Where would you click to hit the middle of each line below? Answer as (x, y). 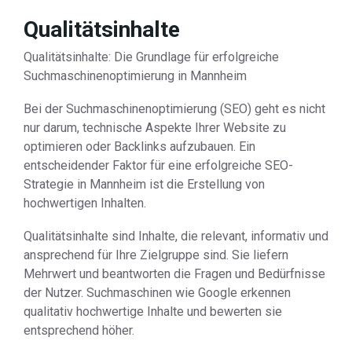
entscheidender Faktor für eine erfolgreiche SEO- (158, 165)
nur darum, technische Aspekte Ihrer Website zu (155, 128)
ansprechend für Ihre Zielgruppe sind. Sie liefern (156, 255)
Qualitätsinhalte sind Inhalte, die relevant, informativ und (176, 236)
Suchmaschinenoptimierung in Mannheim (135, 76)
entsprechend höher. (79, 330)
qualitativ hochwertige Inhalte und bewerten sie (153, 312)
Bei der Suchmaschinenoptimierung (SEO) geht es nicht (174, 109)
